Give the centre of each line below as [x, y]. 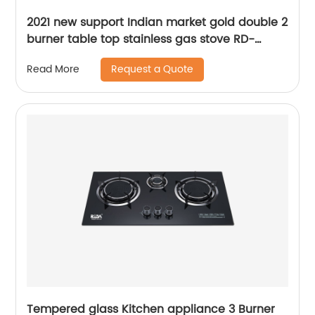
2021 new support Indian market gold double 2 [157, 22]
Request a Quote [153, 69]
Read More [53, 70]
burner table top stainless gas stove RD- [141, 39]
